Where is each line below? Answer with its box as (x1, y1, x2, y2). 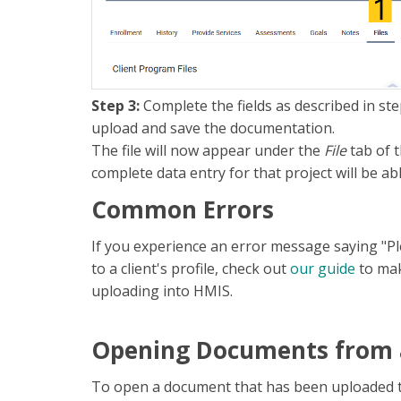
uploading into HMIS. (91, 281, 233, 302)
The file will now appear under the (91, 141, 324, 161)
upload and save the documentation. (91, 118, 335, 139)
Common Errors (91, 193, 274, 226)
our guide (290, 259, 355, 279)
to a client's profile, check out (91, 259, 290, 279)
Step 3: (91, 96, 140, 116)
